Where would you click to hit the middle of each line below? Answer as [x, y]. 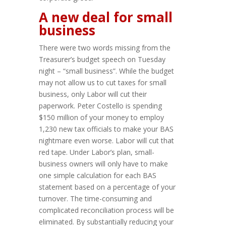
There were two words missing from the [105, 48]
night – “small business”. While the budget [107, 71]
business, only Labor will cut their [93, 94]
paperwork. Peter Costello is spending [101, 106]
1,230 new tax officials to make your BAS [106, 129]
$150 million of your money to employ [102, 118]
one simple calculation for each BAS [98, 176]
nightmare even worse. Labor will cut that [107, 141]
